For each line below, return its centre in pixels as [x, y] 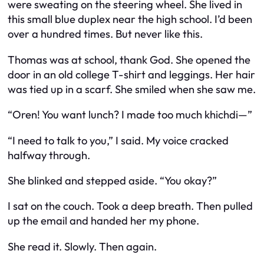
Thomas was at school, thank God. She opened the [129, 60]
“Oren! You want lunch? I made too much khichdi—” [130, 115]
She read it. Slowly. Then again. [82, 246]
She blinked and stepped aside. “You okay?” [112, 181]
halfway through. [49, 155]
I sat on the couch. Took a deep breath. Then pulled [130, 206]
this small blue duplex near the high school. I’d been [130, 19]
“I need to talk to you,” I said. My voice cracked [118, 140]
